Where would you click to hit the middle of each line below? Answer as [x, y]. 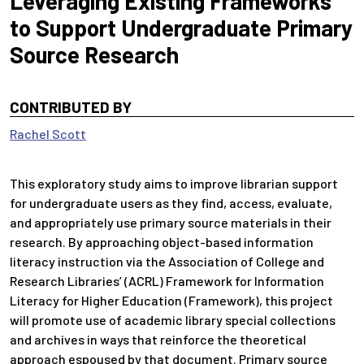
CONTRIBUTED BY [71, 107]
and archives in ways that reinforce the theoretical [158, 339]
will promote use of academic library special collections [173, 320]
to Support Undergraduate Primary [181, 28]
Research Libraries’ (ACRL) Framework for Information [167, 281]
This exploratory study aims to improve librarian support [174, 183]
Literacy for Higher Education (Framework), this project [171, 300]
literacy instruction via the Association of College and [167, 261]
